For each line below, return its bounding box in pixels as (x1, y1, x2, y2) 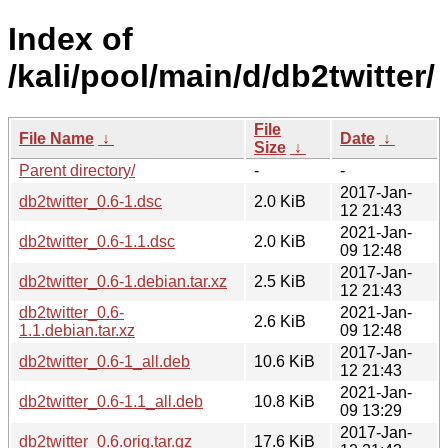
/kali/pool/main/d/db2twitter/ (8, 58, 435, 95)
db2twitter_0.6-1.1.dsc (19, 232, 175, 250)
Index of (8, 21, 133, 58)
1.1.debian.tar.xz (19, 321, 135, 339)
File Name (19, 129, 94, 147)
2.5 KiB (254, 272, 306, 290)
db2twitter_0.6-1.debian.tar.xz (19, 272, 227, 290)
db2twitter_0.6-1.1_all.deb (19, 392, 203, 410)
